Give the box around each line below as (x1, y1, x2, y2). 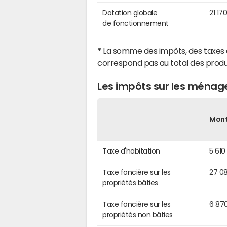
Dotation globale (102, 9, 158, 17)
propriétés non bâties (102, 211, 173, 218)
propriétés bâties (102, 179, 158, 186)
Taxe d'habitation (102, 147, 160, 155)
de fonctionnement (102, 20, 169, 27)
